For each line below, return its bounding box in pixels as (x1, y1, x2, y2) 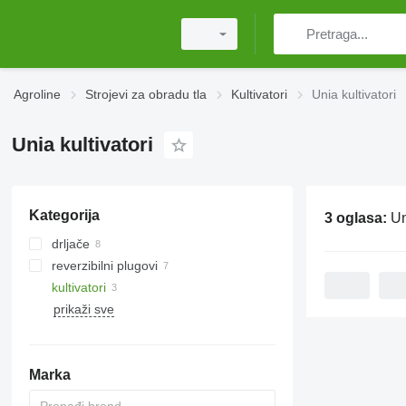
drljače (51, 237, 90, 251)
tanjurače (70, 258, 124, 273)
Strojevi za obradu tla (85, 87, 207, 101)
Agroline (14, 87, 61, 101)
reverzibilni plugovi (51, 258, 158, 273)
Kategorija (28, 208, 100, 223)
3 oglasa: (324, 210, 391, 226)
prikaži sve (53, 302, 114, 316)
